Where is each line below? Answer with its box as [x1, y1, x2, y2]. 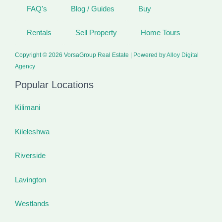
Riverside [15, 152, 46, 160]
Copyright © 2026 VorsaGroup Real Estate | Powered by [15, 52, 166, 59]
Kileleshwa [15, 127, 50, 136]
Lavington [15, 175, 46, 184]
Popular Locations [15, 79, 94, 91]
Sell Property [75, 29, 117, 37]
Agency [15, 63, 35, 70]
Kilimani [15, 104, 40, 112]
